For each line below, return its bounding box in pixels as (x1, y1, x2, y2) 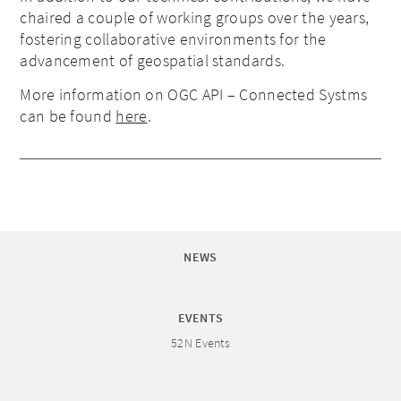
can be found (20, 105, 116, 126)
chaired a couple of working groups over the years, (20, 6, 370, 28)
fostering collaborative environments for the (20, 28, 327, 49)
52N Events (171, 334, 230, 351)
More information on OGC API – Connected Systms (20, 83, 368, 105)
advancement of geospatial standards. (20, 49, 286, 71)
